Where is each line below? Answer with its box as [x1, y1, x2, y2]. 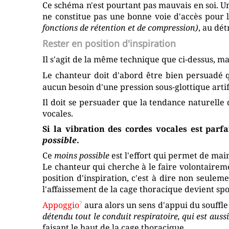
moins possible [54, 149, 110, 161]
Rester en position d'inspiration [42, 37, 176, 50]
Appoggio [42, 199, 80, 211]
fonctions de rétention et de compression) [42, 22, 199, 34]
